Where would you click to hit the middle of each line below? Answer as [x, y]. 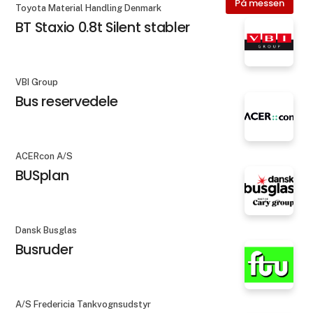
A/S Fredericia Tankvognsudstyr [83, 305]
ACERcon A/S [44, 156]
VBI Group [36, 82]
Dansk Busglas [46, 231]
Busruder [44, 250]
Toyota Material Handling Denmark [88, 8]
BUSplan [42, 175]
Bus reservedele [67, 101]
